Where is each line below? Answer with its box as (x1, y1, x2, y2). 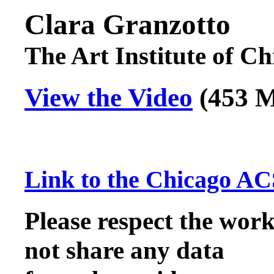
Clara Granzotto (24, 9, 231, 41)
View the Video (24, 83, 193, 113)
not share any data (24, 235, 224, 264)
